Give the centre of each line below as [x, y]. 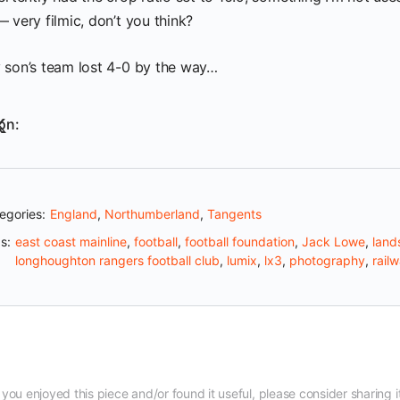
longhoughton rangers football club [117, 260]
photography [327, 260]
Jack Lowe [333, 242]
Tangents [234, 214]
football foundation [240, 242]
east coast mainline [71, 242]
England [74, 214]
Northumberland [152, 214]
